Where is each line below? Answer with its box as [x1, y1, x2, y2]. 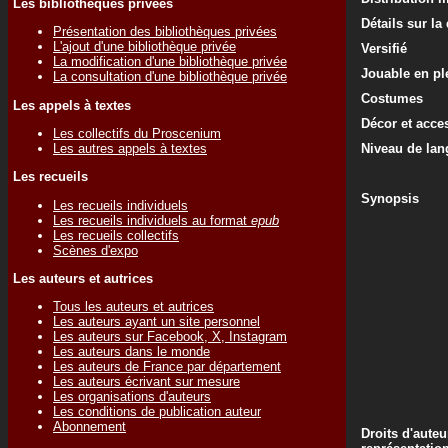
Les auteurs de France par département [53, 359, 281, 375]
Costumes [361, 91, 423, 106]
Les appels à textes [13, 97, 131, 113]
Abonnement [53, 419, 126, 435]
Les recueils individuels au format [53, 212, 251, 228]
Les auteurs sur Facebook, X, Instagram [53, 329, 287, 345]
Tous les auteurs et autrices [53, 299, 214, 315]
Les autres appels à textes [53, 140, 207, 156]
